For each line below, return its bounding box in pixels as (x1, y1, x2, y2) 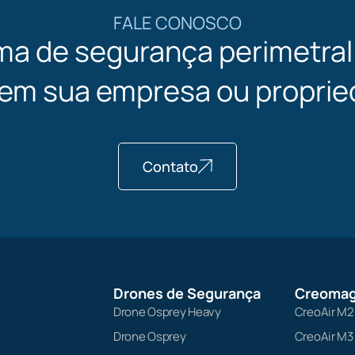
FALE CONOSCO (113, 10, 242, 35)
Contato (143, 156, 198, 176)
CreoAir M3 (294, 327, 353, 345)
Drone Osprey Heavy (113, 303, 221, 320)
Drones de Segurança (113, 283, 261, 303)
